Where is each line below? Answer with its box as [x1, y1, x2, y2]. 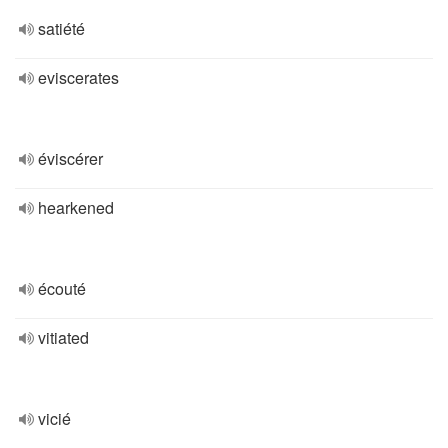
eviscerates [38, 66, 119, 89]
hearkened [38, 196, 114, 219]
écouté [38, 277, 86, 300]
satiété [38, 17, 85, 40]
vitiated [38, 326, 89, 349]
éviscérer [38, 147, 103, 170]
